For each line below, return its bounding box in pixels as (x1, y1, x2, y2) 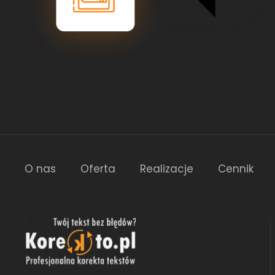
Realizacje (140, 161, 193, 177)
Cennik (218, 161, 254, 177)
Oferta (80, 161, 115, 177)
